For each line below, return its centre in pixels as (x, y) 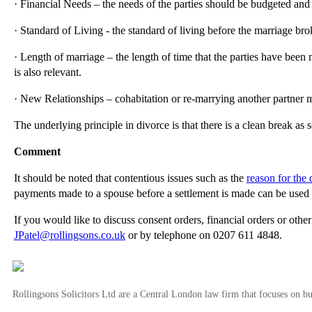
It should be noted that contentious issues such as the (130, 178)
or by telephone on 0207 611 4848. (204, 235)
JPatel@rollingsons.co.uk (70, 235)
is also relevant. (48, 72)
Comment (37, 151)
